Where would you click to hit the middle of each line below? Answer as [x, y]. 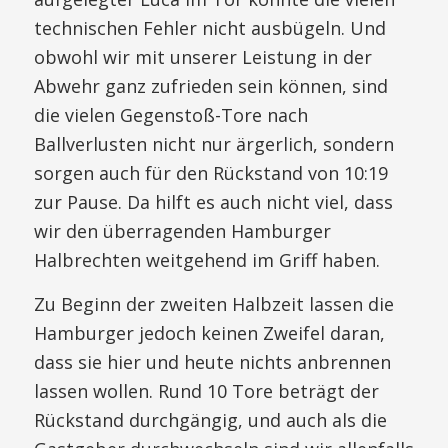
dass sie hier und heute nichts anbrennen [212, 362]
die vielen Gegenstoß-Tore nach [170, 114]
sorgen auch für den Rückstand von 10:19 [210, 172]
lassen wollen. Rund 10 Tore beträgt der [206, 391]
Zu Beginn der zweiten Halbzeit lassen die [213, 304]
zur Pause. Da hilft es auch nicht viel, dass [213, 201]
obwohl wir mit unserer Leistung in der [202, 56]
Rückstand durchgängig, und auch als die [210, 420]
